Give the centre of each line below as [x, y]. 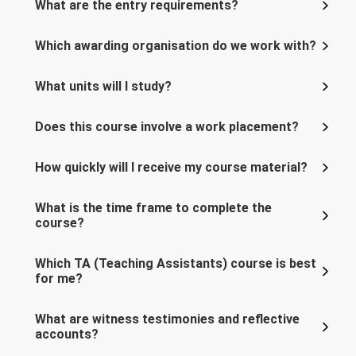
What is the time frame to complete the [153, 208]
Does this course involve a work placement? [167, 127]
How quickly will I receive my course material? [171, 168]
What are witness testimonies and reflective [167, 319]
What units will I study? [103, 87]
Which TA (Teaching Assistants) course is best [176, 264]
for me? [59, 279]
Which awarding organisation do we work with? [176, 46]
